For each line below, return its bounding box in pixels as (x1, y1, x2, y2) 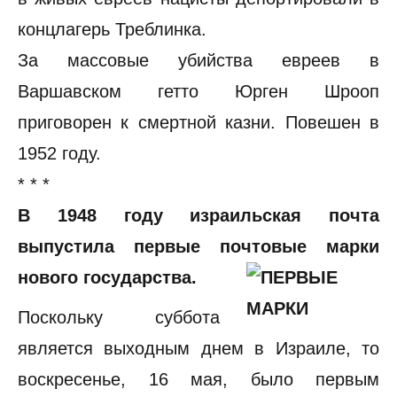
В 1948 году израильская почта (18, 206, 379, 225)
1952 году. (18, 144, 101, 163)
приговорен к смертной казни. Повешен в (18, 113, 379, 132)
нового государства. (18, 268, 197, 287)
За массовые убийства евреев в (18, 51, 379, 70)
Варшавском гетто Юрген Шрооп (18, 82, 379, 101)
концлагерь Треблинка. (18, 19, 206, 39)
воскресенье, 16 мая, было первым (18, 370, 379, 389)
